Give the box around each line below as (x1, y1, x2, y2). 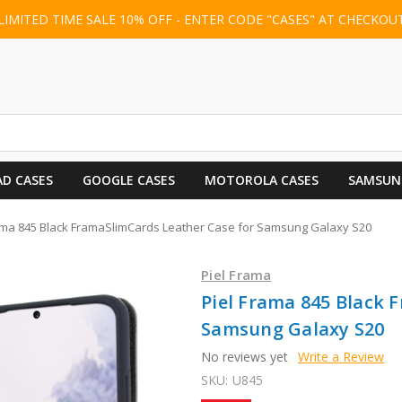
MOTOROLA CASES (204, 170, 319, 188)
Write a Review (297, 347, 384, 365)
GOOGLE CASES (82, 170, 175, 188)
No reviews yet (201, 347, 288, 365)
